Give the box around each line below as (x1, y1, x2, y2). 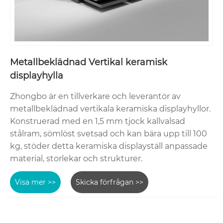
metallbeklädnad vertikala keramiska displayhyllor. (10, 104, 211, 114)
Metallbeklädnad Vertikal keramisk (10, 57, 167, 68)
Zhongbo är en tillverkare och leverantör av (10, 92, 181, 102)
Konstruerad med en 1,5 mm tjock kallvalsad (10, 116, 185, 126)
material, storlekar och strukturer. (10, 154, 142, 164)
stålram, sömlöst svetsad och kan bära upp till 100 (10, 129, 207, 139)
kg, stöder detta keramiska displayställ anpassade (10, 141, 208, 151)
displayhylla (10, 70, 63, 82)
